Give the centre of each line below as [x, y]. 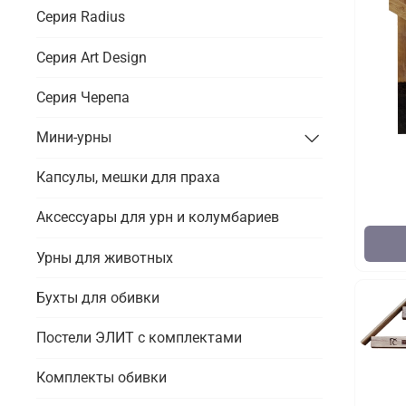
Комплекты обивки [101, 378]
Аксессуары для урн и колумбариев [158, 217]
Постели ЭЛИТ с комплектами [139, 337]
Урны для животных [105, 257]
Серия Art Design [92, 57]
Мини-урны [74, 138]
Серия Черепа [83, 97]
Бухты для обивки [98, 297]
